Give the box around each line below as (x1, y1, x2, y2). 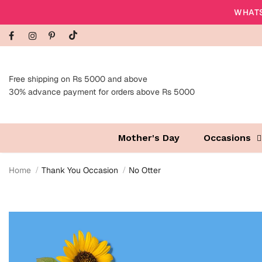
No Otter (129, 165, 161, 176)
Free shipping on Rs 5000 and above (9, 74, 147, 85)
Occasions (203, 132, 251, 144)
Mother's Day (118, 132, 180, 144)
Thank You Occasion (42, 165, 118, 176)
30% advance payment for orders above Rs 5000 (9, 87, 195, 98)
